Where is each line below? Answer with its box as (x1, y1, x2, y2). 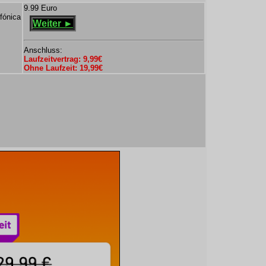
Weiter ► (33, 18, 73, 28)
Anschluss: (24, 46, 62, 55)
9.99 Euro (24, 4, 57, 12)
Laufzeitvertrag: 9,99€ (24, 55, 102, 64)
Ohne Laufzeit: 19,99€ (24, 64, 103, 72)
